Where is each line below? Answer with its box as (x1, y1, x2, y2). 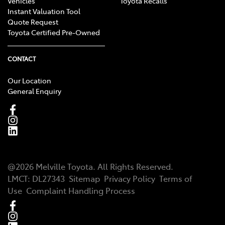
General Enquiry (8, 86, 61, 96)
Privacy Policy (104, 173, 155, 184)
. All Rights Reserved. (93, 161, 173, 172)
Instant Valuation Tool (8, 6, 80, 17)
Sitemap (69, 173, 100, 184)
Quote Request (8, 17, 58, 27)
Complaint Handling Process (26, 185, 135, 196)
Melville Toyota (36, 161, 93, 172)
